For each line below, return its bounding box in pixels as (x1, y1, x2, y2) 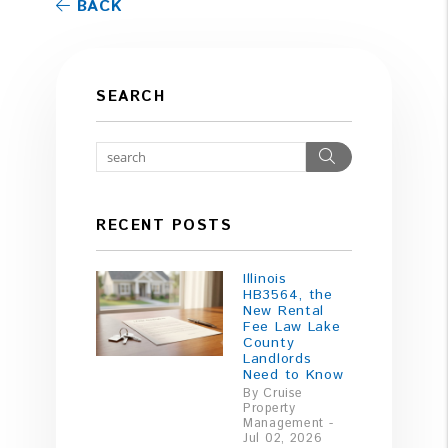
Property (243, 399, 296, 418)
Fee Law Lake (243, 317, 341, 338)
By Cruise (243, 384, 303, 403)
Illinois (243, 269, 287, 290)
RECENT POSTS (96, 215, 232, 237)
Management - (243, 414, 334, 433)
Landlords (243, 349, 312, 370)
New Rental (243, 301, 324, 322)
